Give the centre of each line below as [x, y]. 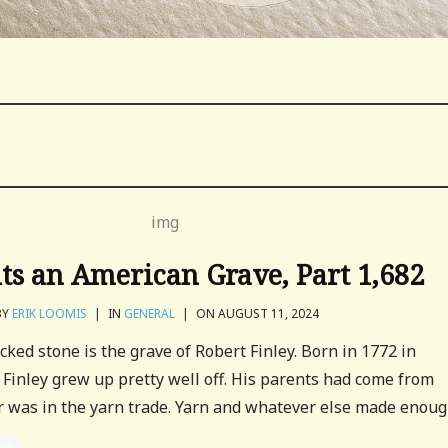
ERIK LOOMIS [50, 313]
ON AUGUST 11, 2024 [256, 313]
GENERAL [150, 313]
